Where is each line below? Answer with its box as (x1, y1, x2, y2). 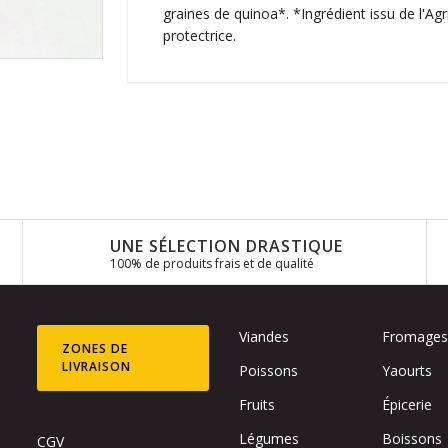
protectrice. (162, 26, 236, 46)
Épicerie (382, 395, 433, 415)
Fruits (238, 395, 275, 415)
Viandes (238, 327, 289, 347)
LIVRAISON (62, 358, 132, 376)
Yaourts (382, 361, 433, 381)
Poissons (238, 361, 298, 381)
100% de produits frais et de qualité (110, 255, 315, 273)
